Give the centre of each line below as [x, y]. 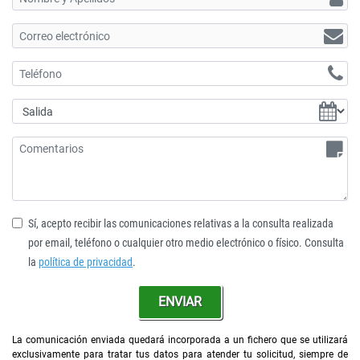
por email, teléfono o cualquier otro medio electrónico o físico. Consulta [186, 243]
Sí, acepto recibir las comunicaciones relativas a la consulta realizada [181, 224]
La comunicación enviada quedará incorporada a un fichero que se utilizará [180, 340]
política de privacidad [86, 262]
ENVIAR [180, 302]
